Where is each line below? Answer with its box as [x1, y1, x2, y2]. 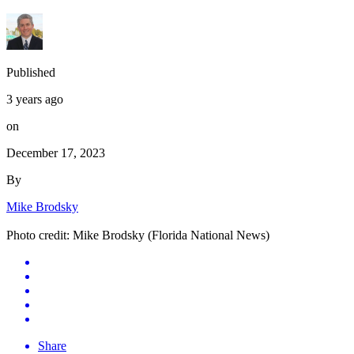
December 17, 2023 [6, 145, 105, 160]
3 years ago [6, 92, 63, 106]
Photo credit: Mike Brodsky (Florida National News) [6, 228, 269, 242]
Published [6, 65, 55, 79]
